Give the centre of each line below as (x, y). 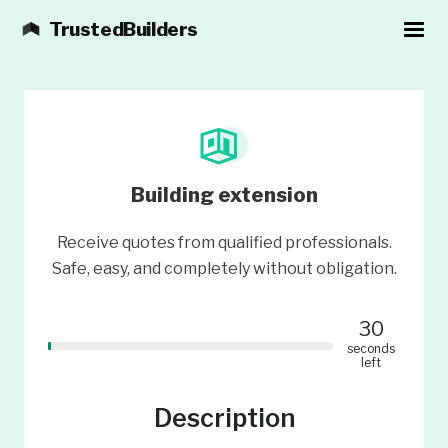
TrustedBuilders (123, 29)
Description (224, 418)
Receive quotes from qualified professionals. (224, 242)
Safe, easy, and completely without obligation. (224, 268)
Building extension (224, 195)
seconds (371, 348)
